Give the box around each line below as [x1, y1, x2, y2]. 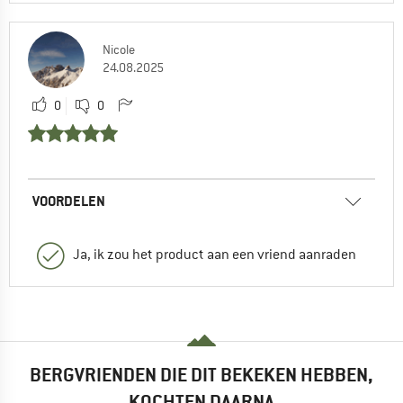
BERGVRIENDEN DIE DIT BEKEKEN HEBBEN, [30, 363, 373, 388]
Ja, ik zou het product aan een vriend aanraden [73, 245, 356, 264]
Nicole [103, 40, 135, 58]
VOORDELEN [32, 191, 105, 210]
